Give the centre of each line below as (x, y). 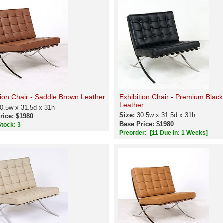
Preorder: (134, 133)
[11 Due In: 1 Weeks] (178, 133)
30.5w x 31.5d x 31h (166, 115)
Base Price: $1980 (146, 124)
